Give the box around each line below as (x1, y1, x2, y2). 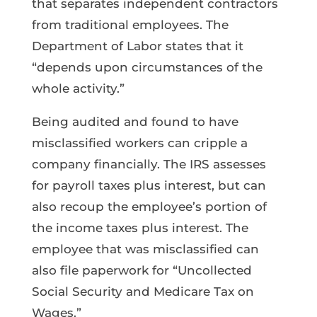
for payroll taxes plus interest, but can (31, 178, 266, 192)
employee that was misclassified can (31, 241, 259, 256)
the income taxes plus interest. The (31, 220, 248, 235)
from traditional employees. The (31, 17, 229, 32)
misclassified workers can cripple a (31, 135, 248, 150)
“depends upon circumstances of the (31, 59, 263, 74)
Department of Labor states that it (31, 38, 243, 53)
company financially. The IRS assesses (31, 156, 266, 171)
